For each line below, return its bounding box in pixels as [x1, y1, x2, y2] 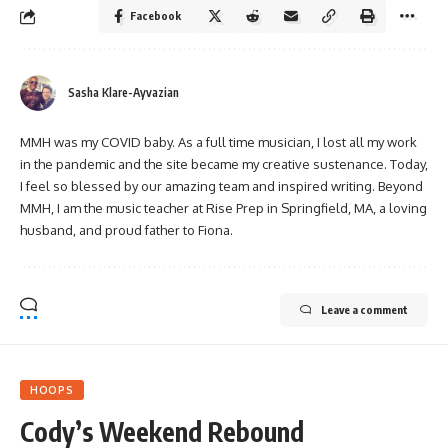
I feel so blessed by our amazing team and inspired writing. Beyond [20, 178, 423, 195]
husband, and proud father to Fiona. [20, 222, 233, 239]
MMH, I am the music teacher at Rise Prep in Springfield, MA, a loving [20, 200, 427, 217]
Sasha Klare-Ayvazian [68, 85, 179, 101]
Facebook [130, 9, 181, 22]
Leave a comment [321, 303, 408, 317]
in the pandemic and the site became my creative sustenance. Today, [20, 156, 428, 173]
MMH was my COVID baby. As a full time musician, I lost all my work [20, 134, 417, 151]
